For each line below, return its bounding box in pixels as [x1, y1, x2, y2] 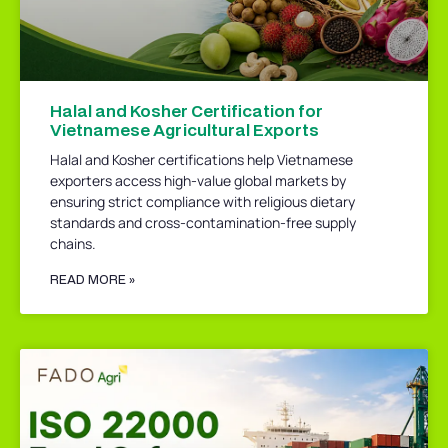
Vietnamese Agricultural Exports [50, 117, 319, 141]
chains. [50, 233, 96, 253]
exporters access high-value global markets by [50, 170, 346, 190]
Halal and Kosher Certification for [50, 98, 323, 122]
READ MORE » [50, 270, 135, 288]
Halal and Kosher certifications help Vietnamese [50, 149, 353, 169]
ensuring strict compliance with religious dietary [50, 191, 355, 211]
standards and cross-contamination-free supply [50, 212, 356, 232]
